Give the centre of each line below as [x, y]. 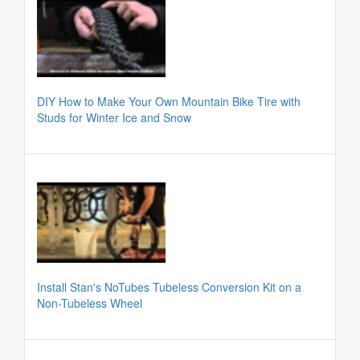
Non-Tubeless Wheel [90, 303]
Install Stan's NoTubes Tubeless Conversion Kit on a [169, 286]
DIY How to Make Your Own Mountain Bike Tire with [169, 101]
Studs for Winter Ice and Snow [114, 117]
